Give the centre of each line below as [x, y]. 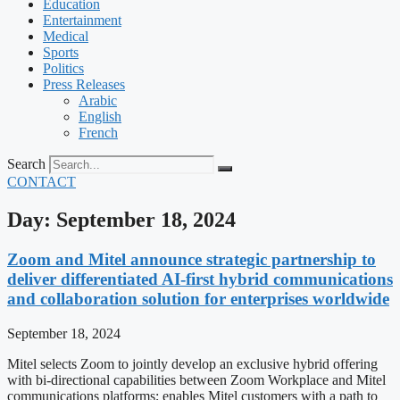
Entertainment [82, 20]
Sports [61, 52]
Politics [63, 68]
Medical [66, 36]
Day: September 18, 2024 [121, 219]
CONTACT [42, 182]
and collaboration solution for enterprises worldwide [198, 298]
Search [26, 164]
